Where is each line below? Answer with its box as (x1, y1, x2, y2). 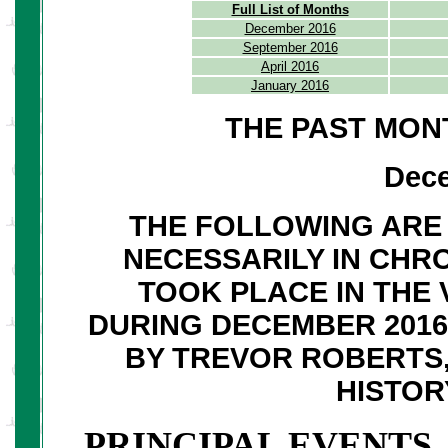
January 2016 (251, 77, 329, 93)
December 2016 (244, 20, 336, 36)
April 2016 (261, 58, 319, 74)
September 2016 (242, 39, 338, 55)
